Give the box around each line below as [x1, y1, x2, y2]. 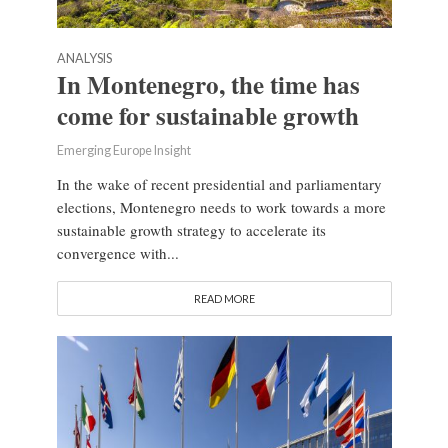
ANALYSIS [56, 51, 112, 67]
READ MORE [193, 292, 255, 306]
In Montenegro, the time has [56, 66, 360, 104]
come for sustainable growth [56, 97, 359, 135]
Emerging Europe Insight [56, 143, 191, 159]
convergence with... [56, 243, 179, 264]
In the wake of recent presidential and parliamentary [56, 174, 382, 195]
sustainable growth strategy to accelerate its [56, 220, 326, 241]
